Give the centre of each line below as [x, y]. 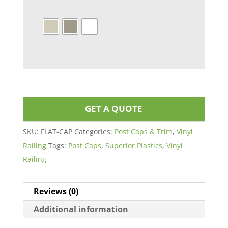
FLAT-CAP [56, 132]
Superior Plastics [134, 146]
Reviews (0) [56, 192]
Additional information [81, 209]
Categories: [94, 132]
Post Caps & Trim [143, 132]
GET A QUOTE [114, 109]
